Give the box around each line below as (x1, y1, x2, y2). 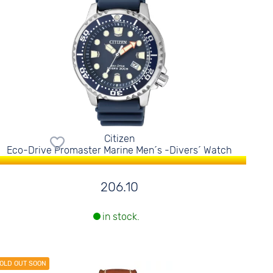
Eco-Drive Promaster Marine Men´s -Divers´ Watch (7, 144, 232, 156)
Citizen (104, 133, 135, 144)
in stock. (102, 211, 140, 223)
